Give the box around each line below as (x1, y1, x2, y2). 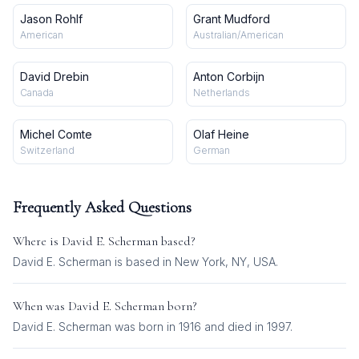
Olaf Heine (193, 127, 249, 141)
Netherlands (193, 87, 250, 99)
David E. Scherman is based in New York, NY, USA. (13, 255, 278, 268)
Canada (20, 87, 54, 99)
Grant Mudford (193, 12, 270, 26)
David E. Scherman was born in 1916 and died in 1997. (13, 320, 292, 333)
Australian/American (193, 29, 284, 41)
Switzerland (20, 144, 75, 156)
